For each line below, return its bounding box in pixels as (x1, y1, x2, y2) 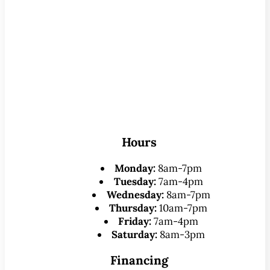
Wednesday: (106, 187, 164, 201)
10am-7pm (157, 201, 208, 215)
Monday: (115, 161, 156, 175)
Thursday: (109, 201, 157, 215)
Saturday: (111, 227, 158, 241)
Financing (110, 252, 168, 268)
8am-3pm (157, 227, 206, 241)
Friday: (118, 214, 152, 228)
